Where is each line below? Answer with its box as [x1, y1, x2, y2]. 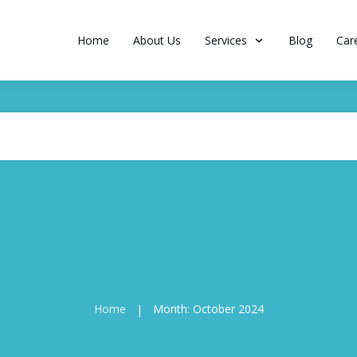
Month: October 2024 [152, 301, 264, 317]
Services [205, 32, 247, 48]
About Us [133, 32, 181, 48]
